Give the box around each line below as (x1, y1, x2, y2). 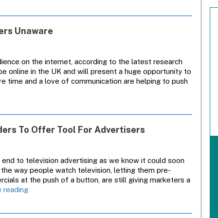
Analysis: (27, 195, 57, 203)
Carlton (96, 7, 120, 15)
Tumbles (96, 26, 126, 35)
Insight (27, 185, 51, 193)
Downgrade (96, 46, 135, 54)
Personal (27, 204, 57, 213)
